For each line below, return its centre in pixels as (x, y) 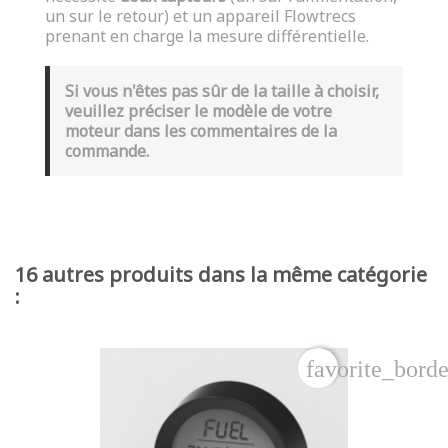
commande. (107, 150)
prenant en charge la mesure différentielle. (207, 35)
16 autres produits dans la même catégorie (221, 274)
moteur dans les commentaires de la (201, 130)
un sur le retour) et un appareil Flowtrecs (200, 15)
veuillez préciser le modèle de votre (198, 110)
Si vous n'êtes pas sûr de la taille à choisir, (222, 90)
